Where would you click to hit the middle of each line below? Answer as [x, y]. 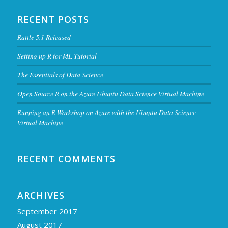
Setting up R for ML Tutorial [57, 56]
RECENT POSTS [53, 20]
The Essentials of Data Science [60, 75]
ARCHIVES [41, 196]
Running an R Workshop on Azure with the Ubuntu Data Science [106, 112]
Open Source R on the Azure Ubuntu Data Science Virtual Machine [110, 94]
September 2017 [47, 211]
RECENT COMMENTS [66, 159]
